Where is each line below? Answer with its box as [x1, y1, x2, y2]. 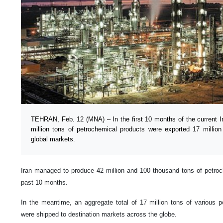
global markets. [31, 135, 75, 143]
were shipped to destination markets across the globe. [21, 210, 177, 218]
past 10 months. [21, 178, 68, 186]
